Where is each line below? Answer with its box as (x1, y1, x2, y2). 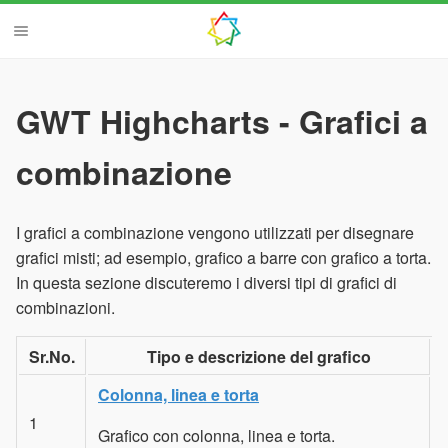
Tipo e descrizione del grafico (146, 344, 371, 368)
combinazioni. (16, 295, 115, 319)
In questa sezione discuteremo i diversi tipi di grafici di (16, 270, 397, 294)
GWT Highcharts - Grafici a (16, 98, 428, 145)
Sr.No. (29, 344, 75, 368)
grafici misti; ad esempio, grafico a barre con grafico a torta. (16, 245, 431, 269)
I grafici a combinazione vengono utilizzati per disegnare (16, 220, 414, 244)
